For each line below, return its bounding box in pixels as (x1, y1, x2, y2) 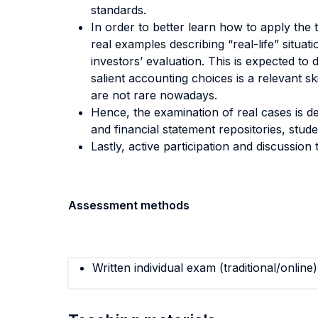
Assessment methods (68, 198, 190, 212)
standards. (91, 3, 146, 17)
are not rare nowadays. (91, 88, 217, 102)
